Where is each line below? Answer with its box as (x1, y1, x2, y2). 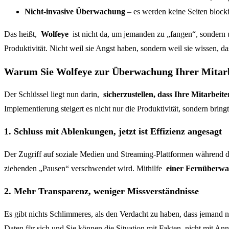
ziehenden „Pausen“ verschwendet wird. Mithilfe (4, 164, 166, 173)
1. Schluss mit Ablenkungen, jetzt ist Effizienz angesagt (4, 126, 222, 136)
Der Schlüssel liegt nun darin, (4, 89, 103, 99)
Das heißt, (4, 30, 41, 39)
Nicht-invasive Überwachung (25, 7, 125, 16)
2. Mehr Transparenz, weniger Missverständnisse (4, 186, 199, 196)
